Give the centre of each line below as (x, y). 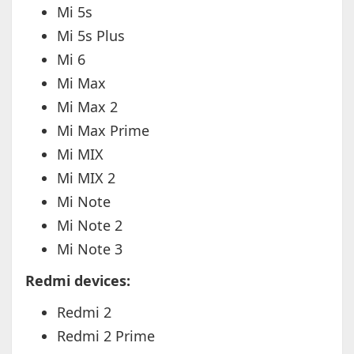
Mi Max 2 (87, 107)
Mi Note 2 (89, 226)
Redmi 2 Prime (105, 336)
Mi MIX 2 (86, 178)
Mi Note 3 (89, 249)
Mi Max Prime (103, 131)
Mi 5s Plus (90, 36)
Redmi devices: (77, 281)
